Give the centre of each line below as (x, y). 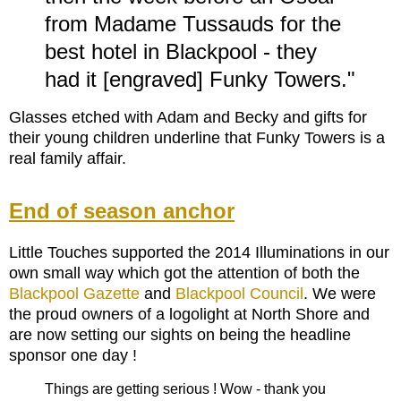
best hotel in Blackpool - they (181, 52)
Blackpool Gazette (74, 294)
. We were (340, 294)
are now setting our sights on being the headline (180, 335)
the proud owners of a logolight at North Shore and (189, 315)
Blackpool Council (239, 294)
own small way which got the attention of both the (184, 273)
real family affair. (68, 159)
